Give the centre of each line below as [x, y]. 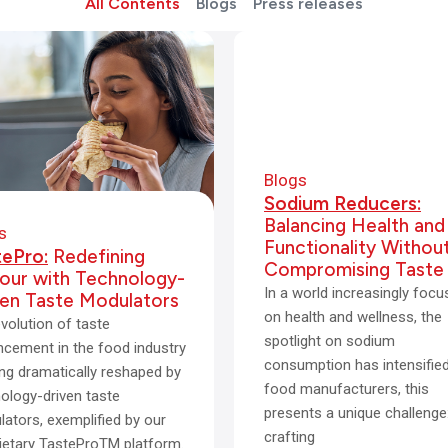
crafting [289, 436]
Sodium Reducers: [342, 203]
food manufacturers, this [346, 388]
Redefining [96, 256]
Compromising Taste [354, 269]
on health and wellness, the [353, 316]
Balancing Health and [354, 225]
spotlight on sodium [329, 340]
